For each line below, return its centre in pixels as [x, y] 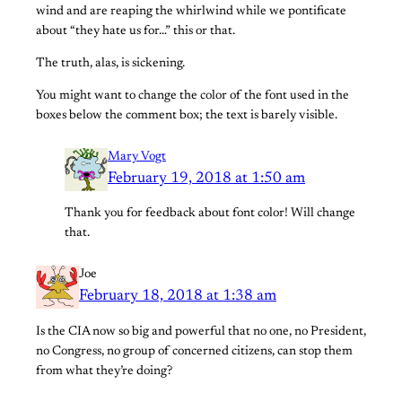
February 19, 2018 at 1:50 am [206, 179]
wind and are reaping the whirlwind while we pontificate [191, 11]
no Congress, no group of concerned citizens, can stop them [194, 351]
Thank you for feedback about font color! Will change [210, 214]
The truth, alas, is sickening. [110, 63]
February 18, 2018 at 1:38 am [178, 297]
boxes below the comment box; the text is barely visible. [187, 116]
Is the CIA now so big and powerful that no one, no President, [201, 332]
